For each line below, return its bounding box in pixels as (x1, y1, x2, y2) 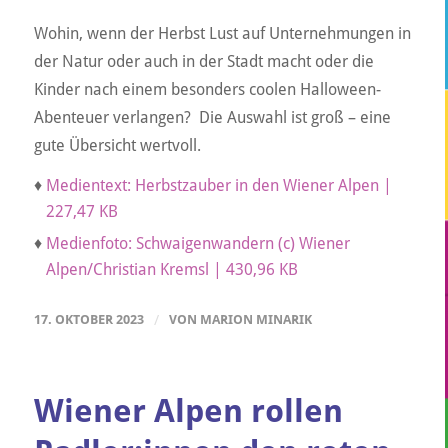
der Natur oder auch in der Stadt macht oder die (33, 51, 374, 71)
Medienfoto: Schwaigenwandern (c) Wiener (45, 234, 350, 254)
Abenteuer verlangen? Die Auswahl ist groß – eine (33, 107, 391, 127)
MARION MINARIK (199, 312, 312, 328)
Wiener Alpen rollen (33, 392, 343, 431)
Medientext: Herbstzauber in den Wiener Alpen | (45, 176, 392, 196)
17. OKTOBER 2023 (33, 312, 144, 328)
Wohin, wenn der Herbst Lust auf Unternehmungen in (33, 23, 411, 43)
